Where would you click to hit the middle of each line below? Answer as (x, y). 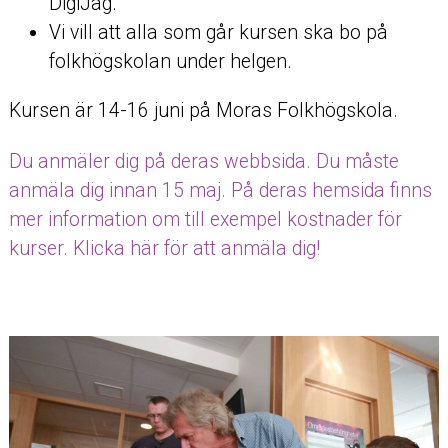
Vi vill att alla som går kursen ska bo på (218, 33)
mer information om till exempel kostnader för (205, 219)
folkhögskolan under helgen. (170, 62)
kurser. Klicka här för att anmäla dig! (164, 248)
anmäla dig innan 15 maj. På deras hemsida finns (220, 190)
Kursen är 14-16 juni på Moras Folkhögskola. (203, 110)
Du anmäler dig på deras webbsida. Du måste (203, 161)
